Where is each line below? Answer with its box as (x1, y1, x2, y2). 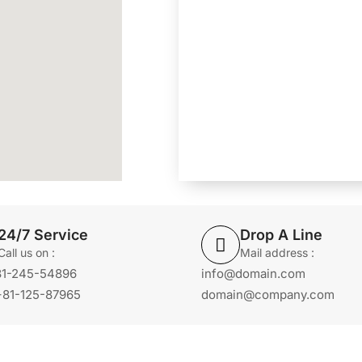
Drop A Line (240, 226, 322, 243)
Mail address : (240, 246, 314, 259)
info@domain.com (201, 266, 305, 281)
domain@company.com (201, 287, 335, 302)
